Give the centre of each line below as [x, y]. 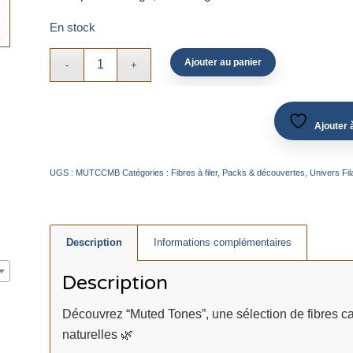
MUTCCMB [97, 172]
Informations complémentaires [222, 242]
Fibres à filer [194, 172]
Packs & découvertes [263, 172]
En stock [72, 28]
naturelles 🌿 [97, 335]
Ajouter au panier [223, 62]
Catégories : [146, 172]
